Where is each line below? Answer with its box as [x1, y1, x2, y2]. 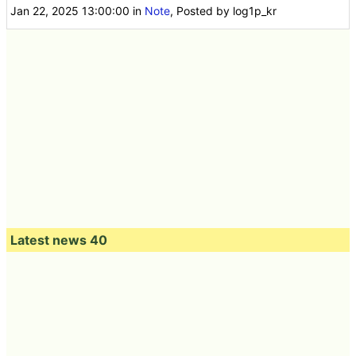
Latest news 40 [10, 231, 107, 248]
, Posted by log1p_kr [170, 3, 277, 17]
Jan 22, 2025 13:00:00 [10, 3, 130, 17]
